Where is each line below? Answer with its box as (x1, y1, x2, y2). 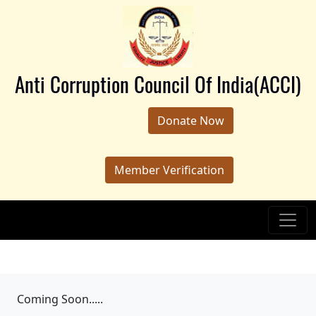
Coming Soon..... (17, 291, 103, 307)
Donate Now (157, 113, 224, 128)
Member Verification (114, 162, 224, 178)
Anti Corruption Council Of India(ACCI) (15, 68, 301, 99)
